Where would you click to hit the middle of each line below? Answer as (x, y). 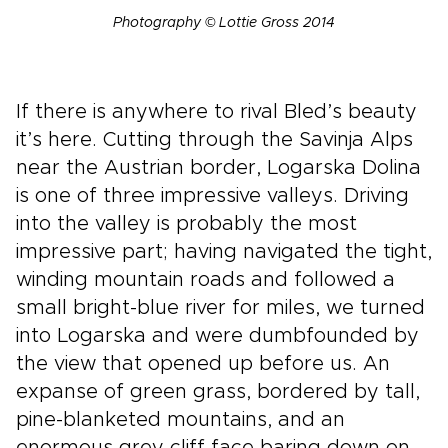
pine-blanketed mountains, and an (180, 420)
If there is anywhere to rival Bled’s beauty (216, 112)
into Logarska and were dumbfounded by (217, 336)
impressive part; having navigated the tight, (224, 252)
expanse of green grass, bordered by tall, (218, 392)
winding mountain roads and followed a (205, 280)
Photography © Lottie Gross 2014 (224, 23)
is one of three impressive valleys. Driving (212, 196)
